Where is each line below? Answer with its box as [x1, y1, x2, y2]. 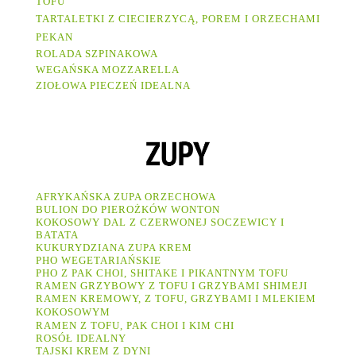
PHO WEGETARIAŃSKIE [36, 254, 161, 267]
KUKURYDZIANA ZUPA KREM [36, 242, 195, 254]
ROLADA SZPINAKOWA [36, 48, 161, 60]
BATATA [36, 229, 82, 242]
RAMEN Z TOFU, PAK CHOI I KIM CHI [36, 319, 238, 332]
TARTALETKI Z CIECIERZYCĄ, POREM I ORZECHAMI [36, 13, 320, 25]
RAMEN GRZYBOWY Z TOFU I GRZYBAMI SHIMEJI [36, 280, 308, 292]
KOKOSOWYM [36, 306, 114, 319]
